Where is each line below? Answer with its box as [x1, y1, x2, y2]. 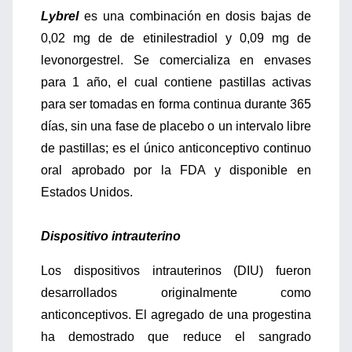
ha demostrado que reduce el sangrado [41, 330, 311, 343]
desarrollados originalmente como [41, 286, 311, 299]
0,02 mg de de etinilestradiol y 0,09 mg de [41, 31, 311, 45]
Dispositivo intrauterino [41, 229, 181, 243]
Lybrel [41, 9, 84, 23]
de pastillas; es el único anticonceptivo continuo [41, 141, 311, 155]
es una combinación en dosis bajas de [83, 9, 312, 23]
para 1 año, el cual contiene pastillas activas [41, 75, 311, 89]
